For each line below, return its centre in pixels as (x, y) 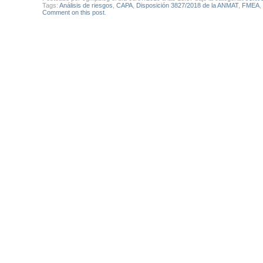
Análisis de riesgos (86, 6)
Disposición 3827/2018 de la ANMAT (187, 6)
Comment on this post (73, 13)
